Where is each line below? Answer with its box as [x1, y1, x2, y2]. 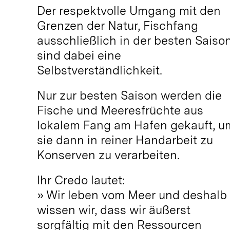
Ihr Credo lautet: [36, 172, 125, 187]
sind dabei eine [36, 48, 121, 63]
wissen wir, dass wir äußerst [36, 202, 190, 217]
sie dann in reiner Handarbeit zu [36, 132, 213, 147]
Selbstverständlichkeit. [36, 63, 162, 78]
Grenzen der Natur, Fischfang [36, 18, 198, 33]
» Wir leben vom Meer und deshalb [36, 187, 227, 202]
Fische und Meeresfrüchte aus [36, 103, 203, 118]
